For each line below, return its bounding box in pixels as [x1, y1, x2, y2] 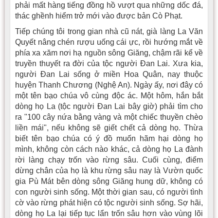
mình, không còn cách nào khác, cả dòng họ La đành [15, 145, 203, 153]
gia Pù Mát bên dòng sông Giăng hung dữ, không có [15, 177, 203, 185]
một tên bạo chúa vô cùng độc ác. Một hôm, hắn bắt [15, 91, 203, 100]
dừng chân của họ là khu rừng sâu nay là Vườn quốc [15, 166, 203, 175]
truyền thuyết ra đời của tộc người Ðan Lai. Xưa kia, [15, 59, 203, 68]
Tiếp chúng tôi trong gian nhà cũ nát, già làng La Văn [15, 27, 203, 36]
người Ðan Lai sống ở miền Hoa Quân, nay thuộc [15, 70, 203, 78]
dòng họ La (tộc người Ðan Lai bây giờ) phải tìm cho [15, 102, 203, 110]
